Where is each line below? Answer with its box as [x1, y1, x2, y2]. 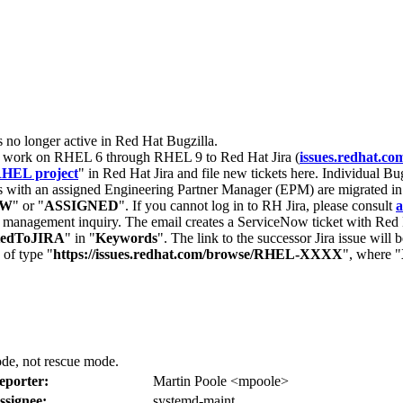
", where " [343, 246, 401, 262]
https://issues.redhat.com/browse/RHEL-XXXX [53, 246, 343, 262]
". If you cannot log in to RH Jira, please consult [119, 198, 396, 213]
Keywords [95, 230, 157, 246]
